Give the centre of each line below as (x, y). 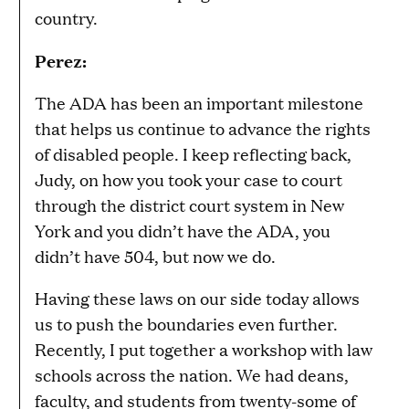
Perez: (61, 61)
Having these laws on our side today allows (197, 299)
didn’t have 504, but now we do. (155, 257)
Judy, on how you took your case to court (189, 180)
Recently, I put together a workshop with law (204, 350)
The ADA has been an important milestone (199, 103)
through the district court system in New (189, 205)
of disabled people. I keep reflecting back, (193, 154)
